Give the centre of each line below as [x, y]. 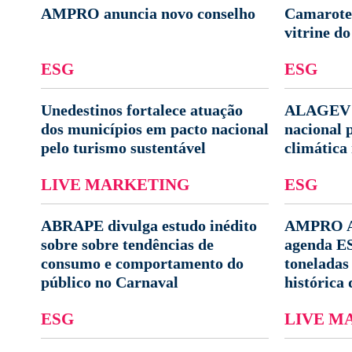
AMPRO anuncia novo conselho [148, 13]
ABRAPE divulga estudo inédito [149, 225]
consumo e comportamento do [142, 263]
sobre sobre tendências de [127, 244]
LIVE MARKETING [115, 184]
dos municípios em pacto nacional [155, 129]
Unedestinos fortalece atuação [142, 110]
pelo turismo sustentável [123, 148]
